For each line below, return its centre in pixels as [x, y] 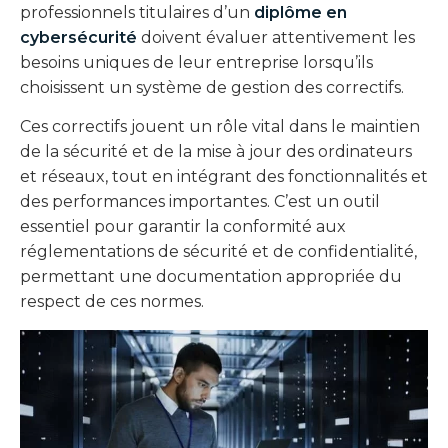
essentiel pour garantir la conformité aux [183, 227]
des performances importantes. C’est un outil [200, 202]
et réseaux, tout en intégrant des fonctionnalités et [224, 177]
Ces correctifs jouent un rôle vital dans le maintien [220, 127]
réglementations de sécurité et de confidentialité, [218, 252]
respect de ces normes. [112, 302]
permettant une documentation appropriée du [211, 277]
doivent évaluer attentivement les [278, 37]
